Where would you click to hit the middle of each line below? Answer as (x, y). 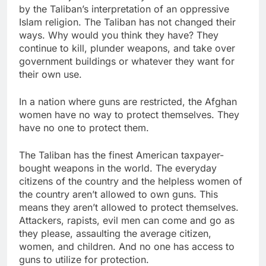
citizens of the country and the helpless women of (131, 181)
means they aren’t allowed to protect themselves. (129, 207)
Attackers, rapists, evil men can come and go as (127, 220)
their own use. (52, 74)
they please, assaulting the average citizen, (115, 233)
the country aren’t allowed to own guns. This (118, 194)
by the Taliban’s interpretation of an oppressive (124, 9)
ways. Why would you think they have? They (119, 35)
